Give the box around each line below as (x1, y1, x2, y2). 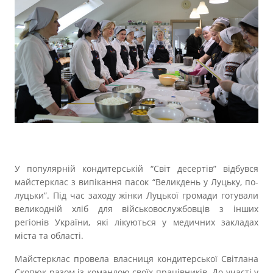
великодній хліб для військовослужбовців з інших (15, 202, 258, 214)
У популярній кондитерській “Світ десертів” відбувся (15, 162, 258, 174)
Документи (110, 32, 163, 51)
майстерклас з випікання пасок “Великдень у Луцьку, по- (15, 175, 258, 188)
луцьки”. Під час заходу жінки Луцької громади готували (15, 189, 258, 201)
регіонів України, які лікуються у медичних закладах (15, 216, 258, 228)
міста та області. (15, 229, 83, 241)
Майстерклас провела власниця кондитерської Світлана (15, 252, 258, 264)
